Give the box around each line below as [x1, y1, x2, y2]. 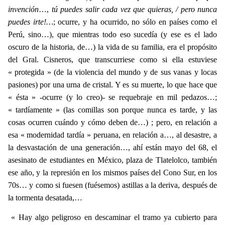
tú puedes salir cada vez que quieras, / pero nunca [51, 5, 217, 14]
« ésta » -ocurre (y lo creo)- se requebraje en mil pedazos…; [8, 93, 217, 102]
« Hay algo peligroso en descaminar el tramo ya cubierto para [8, 212, 217, 221]
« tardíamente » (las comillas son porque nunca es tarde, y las [8, 105, 217, 115]
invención [8, 5, 39, 14]
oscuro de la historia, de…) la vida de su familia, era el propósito [8, 43, 217, 52]
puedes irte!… [8, 18, 53, 27]
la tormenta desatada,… [8, 193, 82, 202]
